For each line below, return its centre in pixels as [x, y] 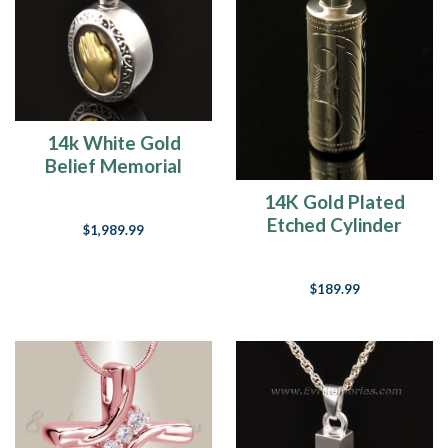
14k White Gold [113, 143]
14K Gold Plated [334, 202]
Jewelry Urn [334, 248]
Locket [113, 189]
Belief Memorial [113, 166]
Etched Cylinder [334, 225]
